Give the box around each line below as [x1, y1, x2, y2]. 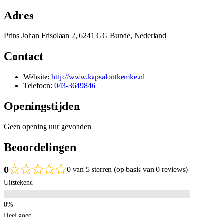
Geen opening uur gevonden [4, 123, 91, 131]
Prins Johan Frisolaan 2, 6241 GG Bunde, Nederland [4, 31, 166, 40]
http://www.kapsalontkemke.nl [51, 73, 145, 81]
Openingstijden [4, 100, 80, 113]
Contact [4, 50, 43, 63]
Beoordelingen [4, 140, 76, 154]
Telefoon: [23, 81, 54, 90]
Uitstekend [4, 178, 33, 186]
